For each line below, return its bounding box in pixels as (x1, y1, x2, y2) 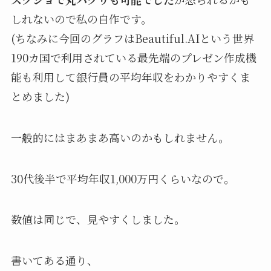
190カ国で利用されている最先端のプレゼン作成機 (10, 49, 256, 65)
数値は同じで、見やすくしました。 (10, 211, 185, 227)
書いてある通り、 (10, 252, 98, 269)
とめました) (10, 88, 70, 104)
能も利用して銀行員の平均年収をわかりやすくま (10, 68, 250, 85)
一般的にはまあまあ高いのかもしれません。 (10, 129, 229, 145)
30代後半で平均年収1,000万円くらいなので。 (10, 170, 235, 186)
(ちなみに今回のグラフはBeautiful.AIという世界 (10, 30, 254, 46)
